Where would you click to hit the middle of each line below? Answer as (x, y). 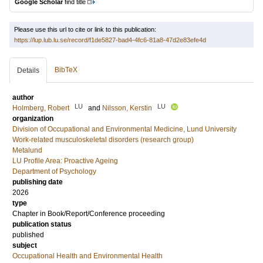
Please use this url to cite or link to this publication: (85, 29)
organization (33, 119)
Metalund (27, 150)
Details (28, 70)
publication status (42, 224)
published (28, 235)
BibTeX (66, 70)
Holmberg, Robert (41, 108)
